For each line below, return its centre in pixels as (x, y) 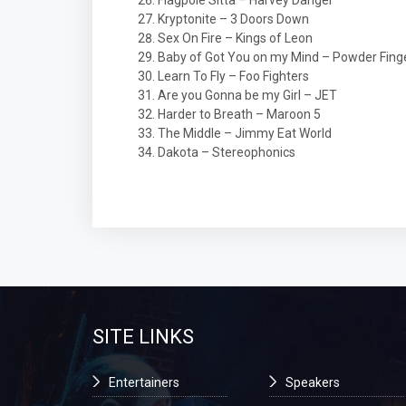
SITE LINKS (143, 337)
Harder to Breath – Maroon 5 (239, 114)
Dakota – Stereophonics (227, 152)
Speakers (313, 382)
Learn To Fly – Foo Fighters (242, 76)
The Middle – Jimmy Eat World (245, 133)
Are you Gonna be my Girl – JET (247, 95)
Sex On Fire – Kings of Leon (235, 38)
